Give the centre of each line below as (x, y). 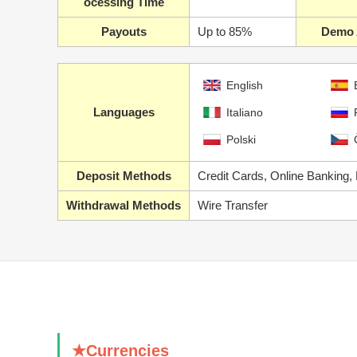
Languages (124, 112)
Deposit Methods (124, 176)
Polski (241, 139)
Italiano (245, 112)
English (245, 85)
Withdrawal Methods (124, 206)
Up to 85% (225, 32)
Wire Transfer (233, 206)
